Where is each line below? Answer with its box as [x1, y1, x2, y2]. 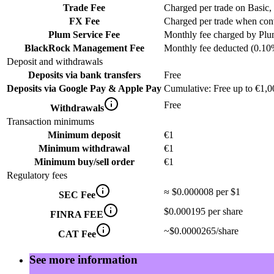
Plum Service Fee [48, 29, 120, 40]
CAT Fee [57, 229, 96, 239]
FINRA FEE [50, 209, 103, 220]
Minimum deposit [48, 130, 120, 140]
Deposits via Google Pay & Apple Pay [7, 83, 161, 94]
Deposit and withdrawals [7, 56, 103, 67]
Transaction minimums [7, 116, 94, 127]
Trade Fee [63, 2, 105, 13]
